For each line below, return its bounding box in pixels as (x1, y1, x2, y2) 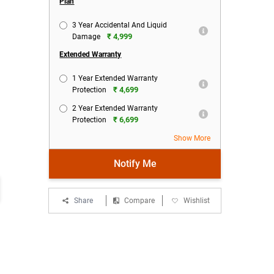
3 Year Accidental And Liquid (72, 21, 168, 29)
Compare (124, 196, 155, 205)
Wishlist (183, 196, 210, 205)
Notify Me (113, 158, 157, 169)
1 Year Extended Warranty (72, 74, 158, 83)
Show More (173, 134, 210, 143)
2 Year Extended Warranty (72, 104, 158, 113)
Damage (72, 32, 101, 41)
